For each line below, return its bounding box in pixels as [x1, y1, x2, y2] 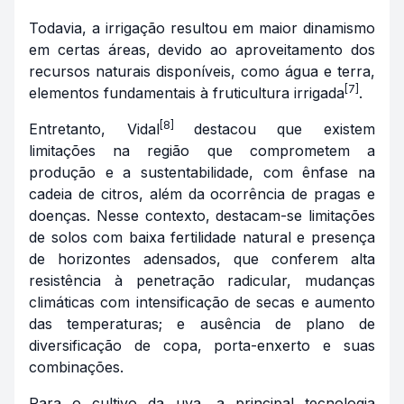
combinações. [29, 357, 124, 376]
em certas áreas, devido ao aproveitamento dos [29, 40, 375, 59]
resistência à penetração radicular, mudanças [29, 271, 375, 289]
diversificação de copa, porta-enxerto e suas [29, 335, 375, 354]
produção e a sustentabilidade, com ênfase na [29, 162, 375, 181]
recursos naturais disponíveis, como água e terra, [29, 61, 375, 80]
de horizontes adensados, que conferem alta [29, 249, 375, 268]
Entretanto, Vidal [29, 119, 160, 138]
